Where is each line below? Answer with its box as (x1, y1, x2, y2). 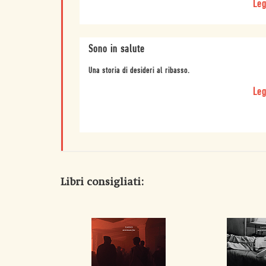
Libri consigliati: (61, 175, 144, 188)
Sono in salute (88, 43, 144, 55)
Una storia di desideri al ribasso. (88, 66, 190, 75)
